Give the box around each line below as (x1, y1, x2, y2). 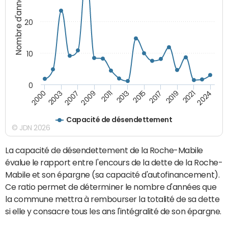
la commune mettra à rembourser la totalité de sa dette (5, 194, 220, 203)
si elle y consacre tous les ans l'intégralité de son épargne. (5, 207, 221, 215)
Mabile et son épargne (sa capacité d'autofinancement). (5, 170, 220, 179)
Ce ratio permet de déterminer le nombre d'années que (5, 182, 217, 191)
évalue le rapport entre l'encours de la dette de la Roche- (5, 158, 223, 166)
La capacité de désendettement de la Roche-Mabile (5, 146, 203, 154)
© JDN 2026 (12, 124, 50, 131)
